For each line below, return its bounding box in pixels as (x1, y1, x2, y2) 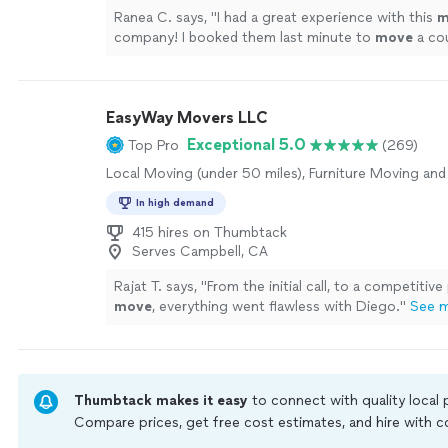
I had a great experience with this (217, 9, 437, 26)
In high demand (136, 196, 214, 209)
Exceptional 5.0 (187, 135, 306, 154)
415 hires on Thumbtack (132, 224, 287, 241)
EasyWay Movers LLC (106, 108, 268, 127)
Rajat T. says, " (114, 278, 207, 295)
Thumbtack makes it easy (74, 392, 252, 409)
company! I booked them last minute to (114, 29, 375, 46)
